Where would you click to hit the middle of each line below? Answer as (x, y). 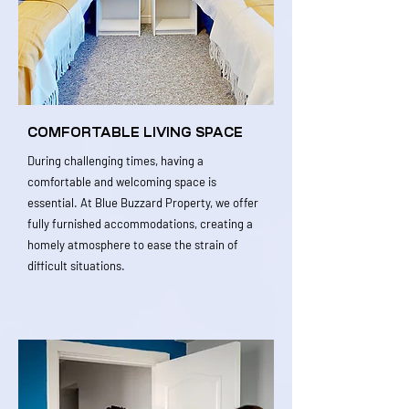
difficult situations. (76, 266)
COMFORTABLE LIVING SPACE (135, 132)
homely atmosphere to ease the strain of (133, 245)
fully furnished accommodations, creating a (140, 224)
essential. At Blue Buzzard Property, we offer (143, 203)
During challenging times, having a (115, 161)
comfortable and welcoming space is (122, 182)
